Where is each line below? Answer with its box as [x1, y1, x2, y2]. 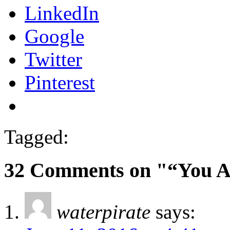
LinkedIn [25, 2, 99, 25]
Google [25, 25, 84, 48]
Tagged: [4, 126, 69, 148]
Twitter [25, 48, 82, 71]
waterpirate [56, 200, 150, 223]
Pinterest [25, 71, 95, 94]
